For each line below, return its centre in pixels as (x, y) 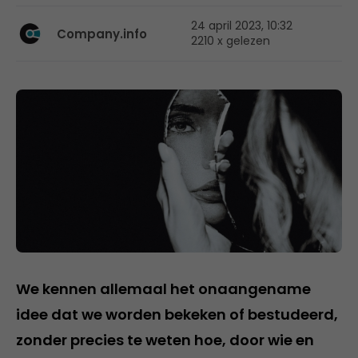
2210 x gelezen (231, 41)
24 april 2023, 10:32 (242, 26)
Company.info (102, 34)
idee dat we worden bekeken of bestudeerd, (177, 314)
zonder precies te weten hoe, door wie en (165, 340)
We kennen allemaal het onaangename (163, 289)
